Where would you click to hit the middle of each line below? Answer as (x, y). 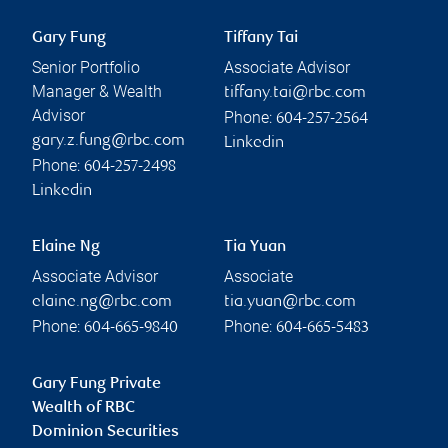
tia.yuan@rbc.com (290, 303)
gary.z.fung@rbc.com (108, 142)
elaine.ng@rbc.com (102, 303)
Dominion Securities (105, 433)
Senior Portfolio (86, 68)
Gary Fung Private (96, 385)
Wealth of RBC (83, 409)
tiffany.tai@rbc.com (295, 94)
